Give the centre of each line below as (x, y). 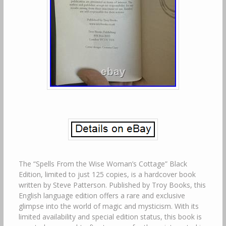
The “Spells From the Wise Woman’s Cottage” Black (103, 164)
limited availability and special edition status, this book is (110, 217)
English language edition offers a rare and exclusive (102, 195)
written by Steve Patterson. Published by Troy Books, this (112, 185)
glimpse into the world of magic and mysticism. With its (108, 206)
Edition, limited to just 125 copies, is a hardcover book (107, 174)
